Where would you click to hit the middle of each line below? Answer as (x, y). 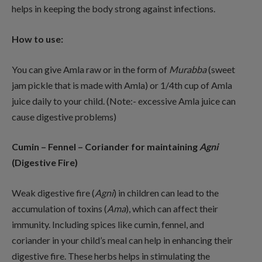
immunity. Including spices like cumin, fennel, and (108, 224)
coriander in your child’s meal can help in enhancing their (122, 240)
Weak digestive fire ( (53, 192)
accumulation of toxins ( (59, 208)
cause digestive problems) (64, 116)
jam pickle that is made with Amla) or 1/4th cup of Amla (122, 85)
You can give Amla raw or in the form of (90, 69)
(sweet (222, 69)
